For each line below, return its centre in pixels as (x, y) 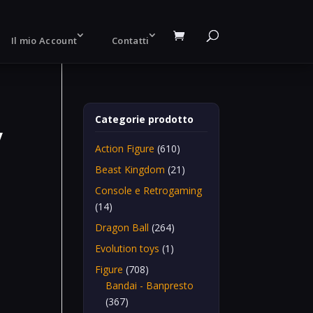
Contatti (131, 41)
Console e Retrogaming (149, 190)
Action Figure (125, 148)
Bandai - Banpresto (150, 285)
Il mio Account (44, 41)
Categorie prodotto (145, 119)
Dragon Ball (122, 227)
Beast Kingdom (130, 169)
